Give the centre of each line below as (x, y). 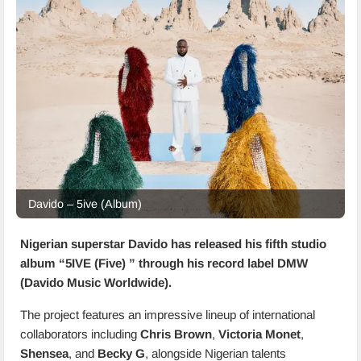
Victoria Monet (259, 334)
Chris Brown (176, 334)
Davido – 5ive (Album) (85, 204)
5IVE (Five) (95, 263)
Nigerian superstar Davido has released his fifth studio (173, 244)
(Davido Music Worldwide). (96, 282)
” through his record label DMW (217, 263)
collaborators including (80, 334)
